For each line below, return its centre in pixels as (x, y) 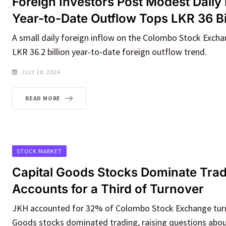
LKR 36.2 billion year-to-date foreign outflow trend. (109, 52)
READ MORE (43, 98)
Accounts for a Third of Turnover (108, 189)
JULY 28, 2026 (41, 72)
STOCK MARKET (39, 151)
